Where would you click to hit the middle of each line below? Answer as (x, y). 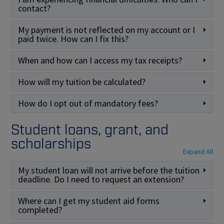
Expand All (198, 151)
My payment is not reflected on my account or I (106, 30)
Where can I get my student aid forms (89, 201)
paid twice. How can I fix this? (73, 39)
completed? (40, 210)
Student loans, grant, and (90, 130)
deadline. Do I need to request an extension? (101, 179)
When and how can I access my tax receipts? (100, 60)
